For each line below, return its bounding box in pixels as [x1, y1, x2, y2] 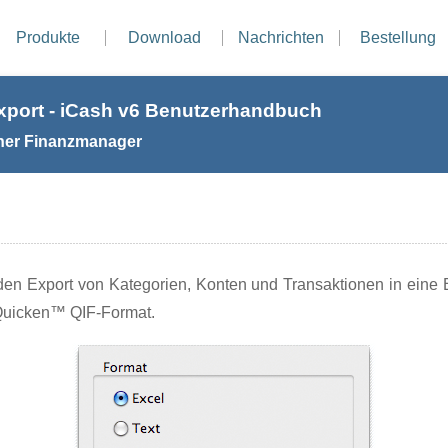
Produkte [15, 29, 80, 46]
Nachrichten [238, 29, 324, 46]
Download [127, 29, 201, 46]
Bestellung [360, 29, 436, 46]
